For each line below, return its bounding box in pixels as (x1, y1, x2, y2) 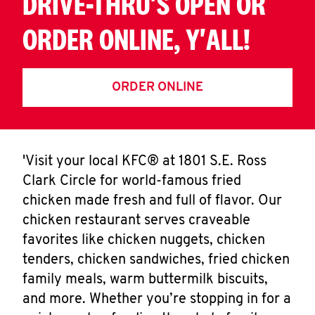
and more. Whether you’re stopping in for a (22, 292, 291, 307)
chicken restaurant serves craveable (22, 214, 250, 228)
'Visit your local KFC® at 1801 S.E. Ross (22, 155, 266, 169)
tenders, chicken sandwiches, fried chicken (22, 253, 290, 267)
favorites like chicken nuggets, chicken (22, 233, 265, 247)
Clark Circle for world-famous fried (22, 174, 241, 188)
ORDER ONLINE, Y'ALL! (22, 22, 250, 56)
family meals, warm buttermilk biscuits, (22, 273, 268, 287)
